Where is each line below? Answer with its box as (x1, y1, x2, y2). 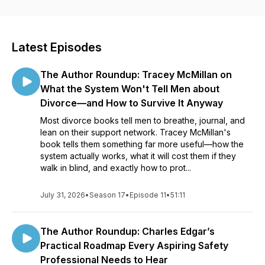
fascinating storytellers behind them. (62, 11, 203, 21)
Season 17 (89, 190, 125, 199)
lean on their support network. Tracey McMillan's (40, 127, 231, 137)
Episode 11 (130, 190, 166, 199)
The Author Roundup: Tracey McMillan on (40, 69, 232, 80)
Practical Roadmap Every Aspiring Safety (40, 240, 228, 251)
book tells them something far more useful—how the (40, 139, 244, 149)
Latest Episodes (12, 40, 102, 54)
